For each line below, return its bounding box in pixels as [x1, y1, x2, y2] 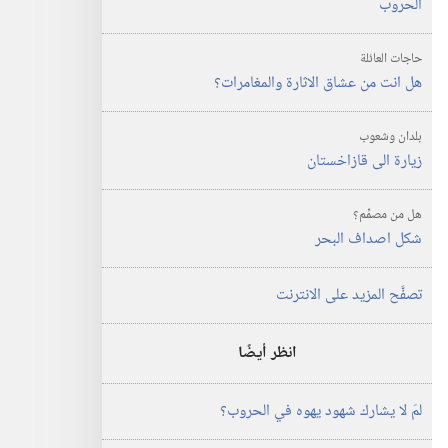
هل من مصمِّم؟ [353, 204, 422, 226]
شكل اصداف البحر [315, 226, 422, 253]
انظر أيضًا [237, 340, 297, 367]
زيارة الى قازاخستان [307, 148, 422, 175]
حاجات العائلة [360, 48, 422, 70]
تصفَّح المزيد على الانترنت [276, 282, 422, 309]
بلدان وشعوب [359, 126, 422, 148]
